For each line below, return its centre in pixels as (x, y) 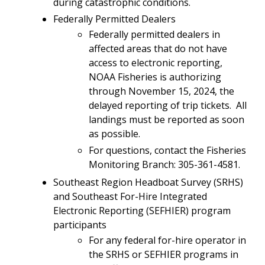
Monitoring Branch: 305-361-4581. (164, 164)
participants (80, 224)
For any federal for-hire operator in (167, 240)
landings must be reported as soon (167, 119)
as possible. (116, 133)
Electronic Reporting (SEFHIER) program (142, 210)
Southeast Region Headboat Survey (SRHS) (148, 182)
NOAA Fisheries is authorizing (155, 77)
